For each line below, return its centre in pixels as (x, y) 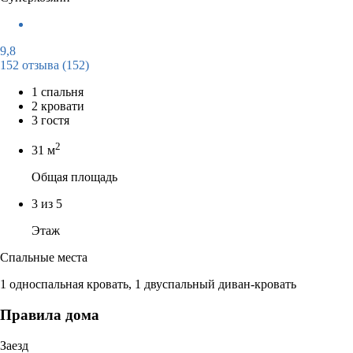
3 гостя (50, 120)
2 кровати (58, 106)
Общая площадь (74, 177)
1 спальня (58, 91)
